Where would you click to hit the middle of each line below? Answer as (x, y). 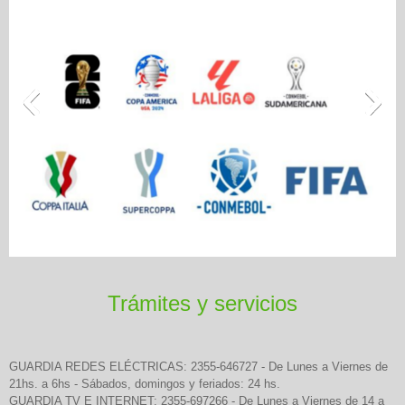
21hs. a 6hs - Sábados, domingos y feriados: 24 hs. (145, 384)
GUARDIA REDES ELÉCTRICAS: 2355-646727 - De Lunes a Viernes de (198, 367)
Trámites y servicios (202, 304)
